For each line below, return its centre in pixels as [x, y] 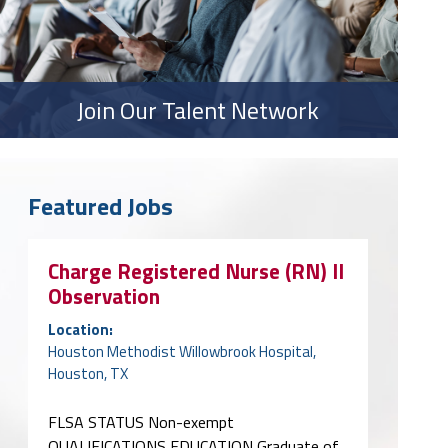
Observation [104, 295]
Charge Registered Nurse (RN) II [196, 270]
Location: [80, 329]
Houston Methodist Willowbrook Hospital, [182, 351]
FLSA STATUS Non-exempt [141, 421]
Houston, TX [88, 373]
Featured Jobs [100, 205]
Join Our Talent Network [198, 109]
